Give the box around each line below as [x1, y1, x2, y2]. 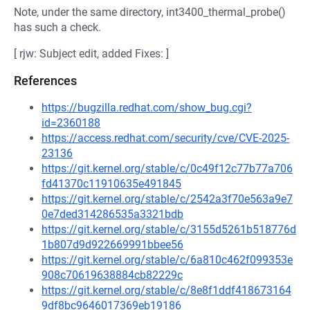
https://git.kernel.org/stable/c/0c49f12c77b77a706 [42, 162, 293, 175]
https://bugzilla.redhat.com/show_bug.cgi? [42, 101, 252, 114]
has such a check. [14, 21, 101, 34]
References [14, 73, 77, 88]
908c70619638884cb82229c [42, 268, 183, 282]
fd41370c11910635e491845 [42, 177, 181, 190]
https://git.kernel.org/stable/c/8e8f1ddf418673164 [42, 284, 291, 297]
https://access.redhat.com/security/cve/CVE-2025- [42, 131, 289, 145]
